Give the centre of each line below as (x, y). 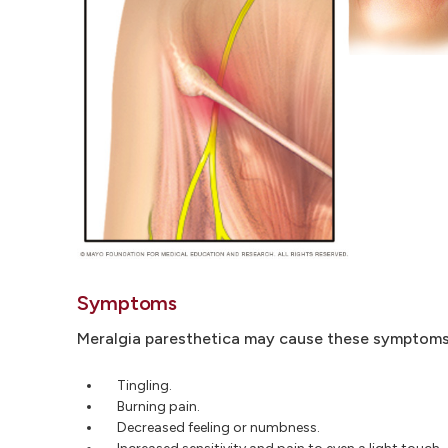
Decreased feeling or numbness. (218, 427)
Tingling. (144, 385)
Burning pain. (158, 406)
